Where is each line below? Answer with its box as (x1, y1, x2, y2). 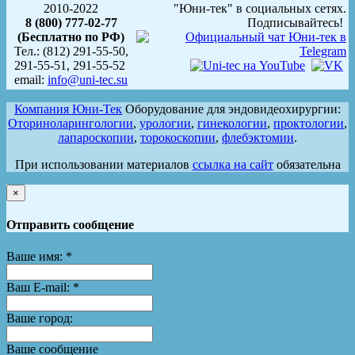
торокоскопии (140, 131, 216, 145)
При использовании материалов (14, 158, 193, 172)
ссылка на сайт (192, 158, 273, 172)
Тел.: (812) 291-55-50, (13, 44, 128, 59)
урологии (139, 116, 191, 131)
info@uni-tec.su (48, 73, 128, 87)
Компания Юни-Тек (14, 102, 122, 116)
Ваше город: (6, 311, 73, 325)
